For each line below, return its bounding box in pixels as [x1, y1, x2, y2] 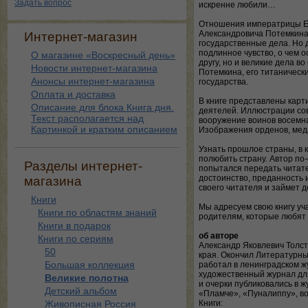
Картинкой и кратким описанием [31, 124, 177, 135]
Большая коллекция [45, 259, 135, 270]
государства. [199, 77, 248, 87]
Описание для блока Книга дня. [31, 102, 174, 113]
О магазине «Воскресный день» [31, 49, 175, 60]
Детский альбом [45, 285, 117, 296]
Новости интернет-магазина [31, 63, 157, 74]
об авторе [199, 231, 239, 241]
